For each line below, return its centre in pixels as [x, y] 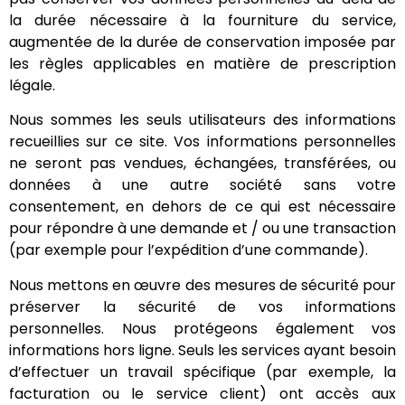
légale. [32, 86]
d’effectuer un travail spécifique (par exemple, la [202, 372]
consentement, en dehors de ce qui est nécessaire [202, 207]
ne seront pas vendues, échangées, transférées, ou [202, 164]
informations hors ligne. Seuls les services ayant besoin [202, 350]
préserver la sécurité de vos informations [202, 306]
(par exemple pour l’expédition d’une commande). [188, 250]
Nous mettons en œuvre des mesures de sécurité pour [202, 285]
